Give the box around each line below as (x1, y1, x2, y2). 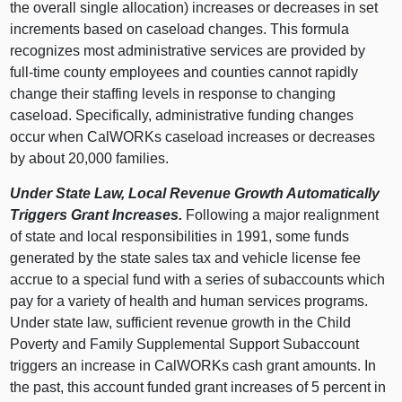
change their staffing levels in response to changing (10, 85, 336, 101)
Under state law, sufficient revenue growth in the (10, 314, 318, 330)
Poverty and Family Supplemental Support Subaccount (10, 336, 360, 352)
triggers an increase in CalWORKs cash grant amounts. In (10, 357, 377, 373)
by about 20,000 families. (10, 150, 170, 166)
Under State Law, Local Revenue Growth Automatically (10, 185, 380, 201)
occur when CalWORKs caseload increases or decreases (10, 128, 376, 144)
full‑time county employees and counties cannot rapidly (10, 64, 359, 80)
